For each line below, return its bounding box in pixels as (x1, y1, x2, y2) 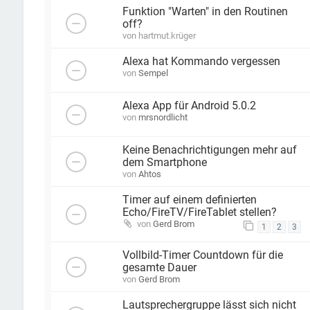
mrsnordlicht (138, 112, 188, 123)
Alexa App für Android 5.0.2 (122, 100, 256, 113)
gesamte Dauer (122, 261, 197, 274)
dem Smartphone (122, 156, 207, 170)
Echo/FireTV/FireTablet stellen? (122, 206, 277, 219)
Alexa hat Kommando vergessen (122, 55, 280, 69)
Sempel (138, 68, 168, 79)
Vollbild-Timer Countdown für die (122, 248, 283, 262)
